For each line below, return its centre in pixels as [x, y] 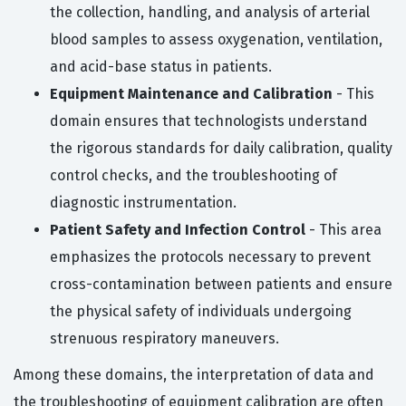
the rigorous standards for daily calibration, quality [221, 149]
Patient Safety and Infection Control [178, 230]
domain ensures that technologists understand [209, 121]
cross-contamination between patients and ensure [221, 285]
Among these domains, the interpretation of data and [194, 375]
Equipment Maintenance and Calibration [191, 94]
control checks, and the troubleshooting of [193, 176]
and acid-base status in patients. [161, 67]
